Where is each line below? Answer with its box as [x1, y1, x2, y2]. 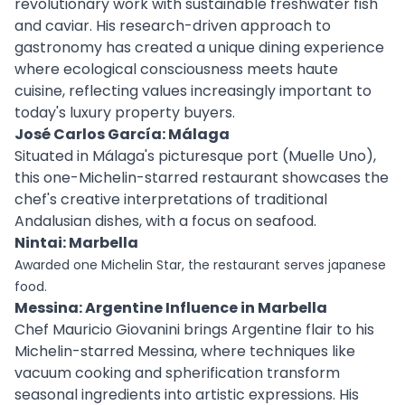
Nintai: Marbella [14, 232, 138, 253]
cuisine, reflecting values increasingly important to [14, 80, 372, 101]
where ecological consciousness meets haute [14, 59, 338, 80]
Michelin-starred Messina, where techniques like [14, 341, 355, 362]
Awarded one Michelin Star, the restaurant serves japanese [14, 256, 386, 274]
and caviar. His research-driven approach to [14, 15, 331, 36]
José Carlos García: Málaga [14, 124, 230, 145]
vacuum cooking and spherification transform [14, 363, 340, 383]
